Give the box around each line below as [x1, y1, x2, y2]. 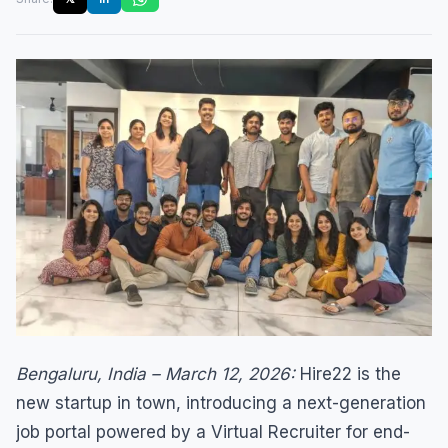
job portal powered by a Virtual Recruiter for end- [16, 422, 410, 443]
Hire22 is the [295, 364, 401, 385]
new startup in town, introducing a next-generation [16, 393, 426, 414]
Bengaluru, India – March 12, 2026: [16, 364, 295, 385]
